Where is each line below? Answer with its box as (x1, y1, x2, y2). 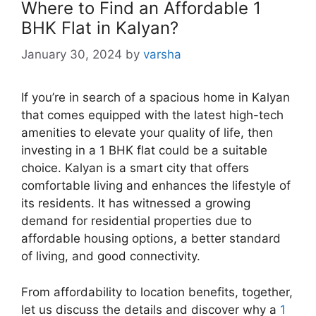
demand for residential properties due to (21, 214, 252, 229)
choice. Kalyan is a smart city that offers (21, 161, 249, 176)
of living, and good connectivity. (21, 249, 200, 264)
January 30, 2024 (21, 47, 122, 62)
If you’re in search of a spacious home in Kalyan (21, 90, 290, 105)
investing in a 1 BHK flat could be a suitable (21, 143, 267, 158)
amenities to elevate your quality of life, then (21, 126, 273, 140)
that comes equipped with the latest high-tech (21, 108, 284, 123)
